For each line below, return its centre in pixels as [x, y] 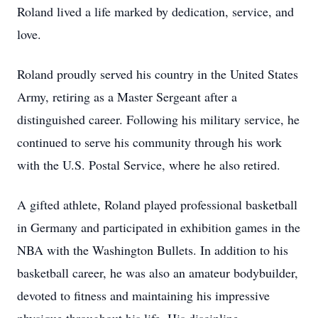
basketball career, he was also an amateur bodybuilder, [158, 273]
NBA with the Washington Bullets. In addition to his [153, 250]
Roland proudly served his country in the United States [158, 74]
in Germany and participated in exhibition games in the [159, 227]
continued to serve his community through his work [149, 142]
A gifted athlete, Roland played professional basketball [157, 204]
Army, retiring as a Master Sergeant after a [127, 97]
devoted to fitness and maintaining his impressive [143, 295]
